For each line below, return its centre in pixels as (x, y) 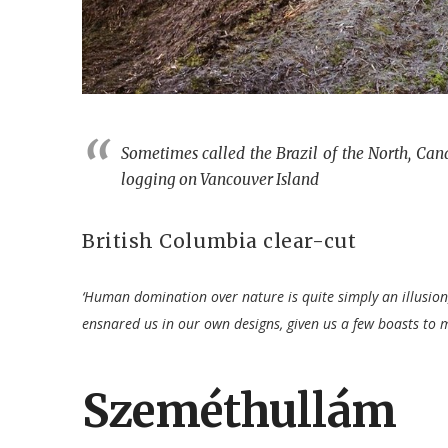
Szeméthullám (239, 410)
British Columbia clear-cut (219, 240)
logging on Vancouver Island (219, 180)
